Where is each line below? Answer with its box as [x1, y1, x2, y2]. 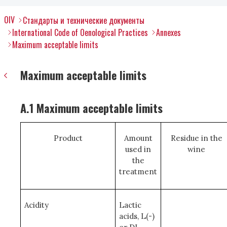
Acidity [24, 200, 49, 210]
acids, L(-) [119, 211, 155, 221]
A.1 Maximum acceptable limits [20, 100, 163, 116]
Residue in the [170, 133, 222, 143]
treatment [119, 167, 157, 176]
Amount [124, 133, 153, 143]
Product [53, 133, 83, 143]
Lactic [119, 200, 141, 210]
